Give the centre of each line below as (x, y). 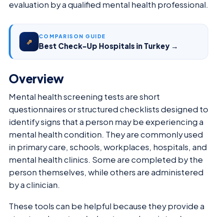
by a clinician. (34, 185)
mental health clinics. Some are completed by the (106, 159)
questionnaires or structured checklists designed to (108, 109)
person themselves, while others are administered (106, 172)
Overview (37, 78)
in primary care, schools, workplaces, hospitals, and (108, 147)
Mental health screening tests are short (84, 96)
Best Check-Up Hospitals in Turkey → (108, 46)
